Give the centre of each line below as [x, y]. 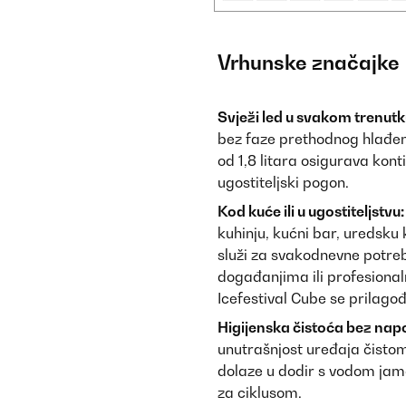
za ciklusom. [260, 392]
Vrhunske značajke [309, 63]
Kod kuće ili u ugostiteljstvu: [311, 211]
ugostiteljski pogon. [283, 182]
